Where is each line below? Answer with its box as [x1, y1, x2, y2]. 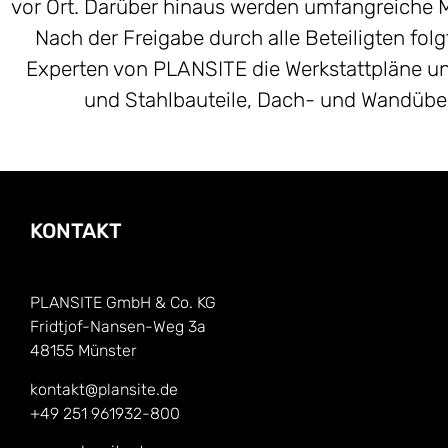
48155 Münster [30, 341, 137, 361]
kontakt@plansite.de [30, 379, 178, 399]
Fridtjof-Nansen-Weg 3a [30, 317, 206, 337]
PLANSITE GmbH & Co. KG [30, 293, 216, 313]
